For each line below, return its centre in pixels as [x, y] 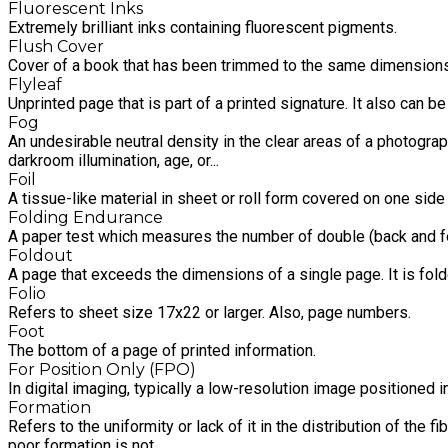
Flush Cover [56, 47]
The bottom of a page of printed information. [162, 351]
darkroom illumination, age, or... [113, 161]
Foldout [40, 256]
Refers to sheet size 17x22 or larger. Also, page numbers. [209, 313]
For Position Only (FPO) [102, 370]
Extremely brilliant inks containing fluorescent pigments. [202, 28]
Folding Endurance [85, 218]
